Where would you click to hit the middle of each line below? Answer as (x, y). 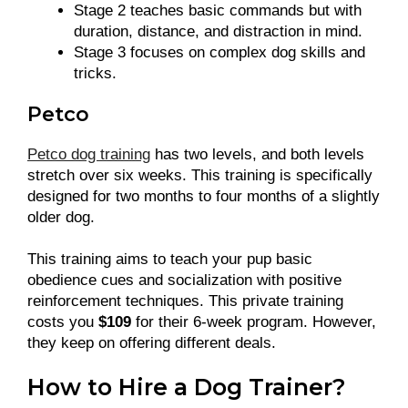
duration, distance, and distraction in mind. (218, 32)
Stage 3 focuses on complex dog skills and (219, 53)
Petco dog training (89, 155)
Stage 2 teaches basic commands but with (218, 11)
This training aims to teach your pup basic (170, 259)
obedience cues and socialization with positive (184, 280)
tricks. (95, 74)
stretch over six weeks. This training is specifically (200, 176)
